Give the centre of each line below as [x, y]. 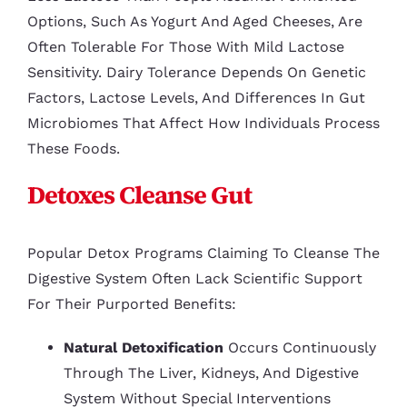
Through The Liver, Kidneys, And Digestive [211, 372]
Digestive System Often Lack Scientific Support [194, 278]
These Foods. [73, 149]
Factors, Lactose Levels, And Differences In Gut [196, 98]
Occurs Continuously [299, 347]
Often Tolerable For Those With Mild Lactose [185, 47]
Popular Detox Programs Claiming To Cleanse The [203, 253]
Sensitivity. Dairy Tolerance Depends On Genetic [196, 73]
